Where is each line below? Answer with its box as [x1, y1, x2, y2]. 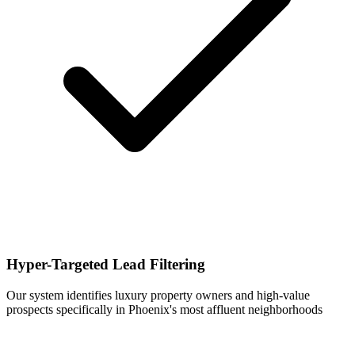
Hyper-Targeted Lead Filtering [6, 255, 205, 273]
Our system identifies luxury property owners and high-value [6, 288, 310, 302]
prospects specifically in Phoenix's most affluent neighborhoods [6, 302, 323, 316]
